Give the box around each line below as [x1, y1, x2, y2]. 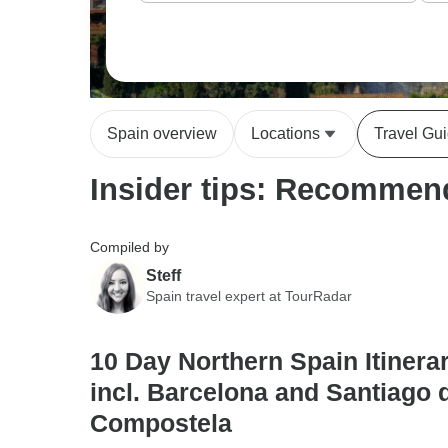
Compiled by [90, 239, 169, 255]
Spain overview [107, 125, 217, 142]
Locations [251, 125, 320, 142]
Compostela [90, 409, 232, 437]
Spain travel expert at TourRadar [146, 287, 352, 304]
